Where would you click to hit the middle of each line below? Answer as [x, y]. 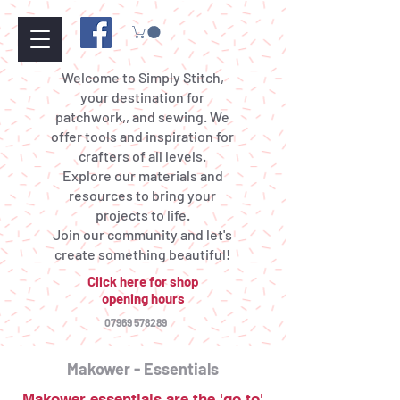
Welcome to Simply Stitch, [142, 78]
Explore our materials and [142, 176]
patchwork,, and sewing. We [142, 117]
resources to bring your [142, 196]
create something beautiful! [142, 254]
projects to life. [142, 215]
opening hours [143, 299]
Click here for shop [143, 282]
